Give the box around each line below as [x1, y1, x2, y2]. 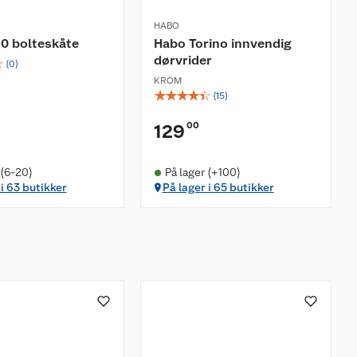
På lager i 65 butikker [162, 181, 274, 194]
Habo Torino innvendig [154, 36, 291, 51]
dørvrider [154, 53, 212, 68]
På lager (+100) [164, 166, 241, 178]
